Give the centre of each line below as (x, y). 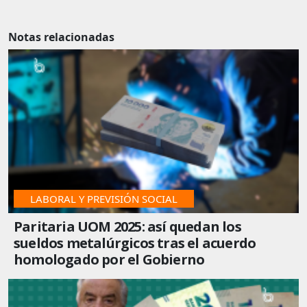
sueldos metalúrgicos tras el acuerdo (135, 243)
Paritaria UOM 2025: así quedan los (127, 226)
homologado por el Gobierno (109, 259)
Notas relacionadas (61, 37)
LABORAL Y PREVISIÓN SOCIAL (104, 198)
